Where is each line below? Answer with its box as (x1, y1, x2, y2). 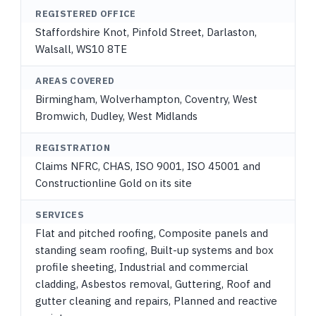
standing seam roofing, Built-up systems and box (35, 243, 274, 257)
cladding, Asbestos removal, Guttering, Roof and (35, 277, 272, 291)
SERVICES (35, 209, 84, 221)
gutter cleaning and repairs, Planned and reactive (35, 294, 278, 308)
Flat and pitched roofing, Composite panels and (35, 226, 269, 240)
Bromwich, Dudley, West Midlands (35, 109, 198, 123)
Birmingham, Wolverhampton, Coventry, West (35, 92, 258, 106)
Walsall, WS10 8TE (35, 42, 128, 56)
